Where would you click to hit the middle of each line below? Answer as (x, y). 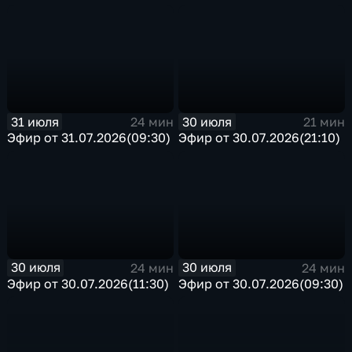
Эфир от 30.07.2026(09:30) (261, 283)
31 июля (35, 121)
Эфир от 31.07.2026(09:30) (89, 138)
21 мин (324, 122)
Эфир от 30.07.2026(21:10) (260, 138)
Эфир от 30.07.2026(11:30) (88, 283)
